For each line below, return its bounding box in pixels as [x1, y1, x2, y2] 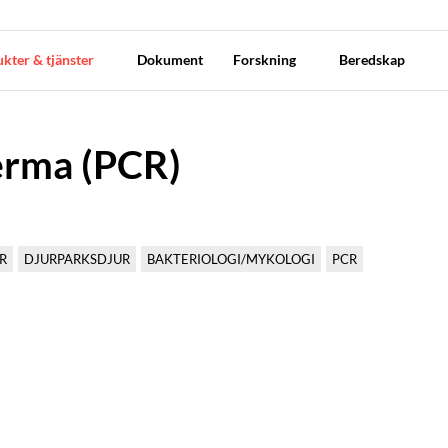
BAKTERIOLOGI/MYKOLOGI [147, 250, 315, 267]
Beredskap [338, 51, 408, 68]
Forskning [232, 51, 299, 68]
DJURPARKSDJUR [24, 250, 130, 267]
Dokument [136, 51, 203, 68]
